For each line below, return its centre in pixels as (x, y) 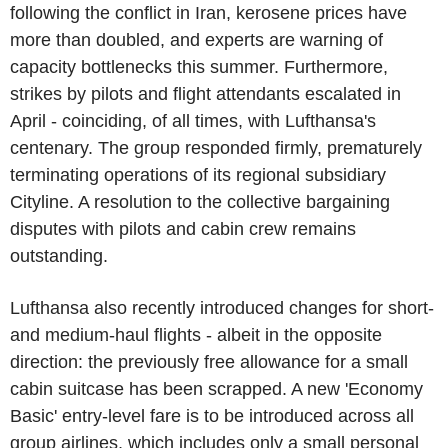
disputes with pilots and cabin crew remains (183, 229)
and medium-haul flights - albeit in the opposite (196, 335)
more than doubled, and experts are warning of (196, 40)
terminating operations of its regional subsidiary (198, 175)
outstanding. (59, 256)
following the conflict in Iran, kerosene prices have (208, 13)
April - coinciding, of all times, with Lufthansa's (193, 121)
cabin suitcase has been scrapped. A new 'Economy (216, 389)
